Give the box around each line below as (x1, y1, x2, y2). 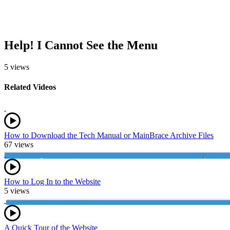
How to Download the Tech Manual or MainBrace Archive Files (4, 130, 214, 140)
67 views (4, 140, 33, 149)
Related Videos (4, 83, 56, 92)
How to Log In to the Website (4, 177, 101, 186)
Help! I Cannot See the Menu (4, 39, 158, 52)
